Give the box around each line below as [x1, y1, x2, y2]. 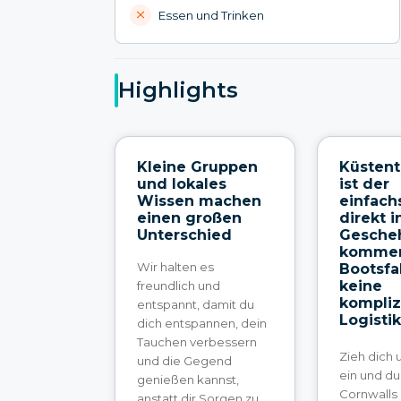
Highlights [118, 77, 238, 104]
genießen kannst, [137, 371, 239, 387]
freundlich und [137, 277, 220, 293]
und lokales [137, 175, 226, 192]
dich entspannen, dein [137, 315, 267, 330]
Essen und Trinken [158, 7, 264, 22]
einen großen [137, 209, 242, 226]
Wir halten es [137, 259, 214, 274]
